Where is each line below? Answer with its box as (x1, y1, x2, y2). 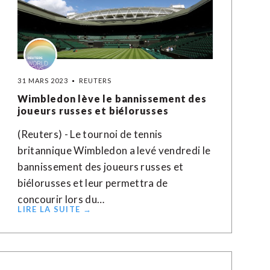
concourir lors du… (17, 193, 105, 206)
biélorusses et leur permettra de (17, 177, 168, 189)
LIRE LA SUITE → (17, 204, 92, 214)
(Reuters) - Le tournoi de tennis (17, 128, 163, 140)
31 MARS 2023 (17, 77, 68, 84)
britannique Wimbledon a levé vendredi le (17, 144, 211, 157)
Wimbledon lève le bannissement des (17, 93, 207, 104)
